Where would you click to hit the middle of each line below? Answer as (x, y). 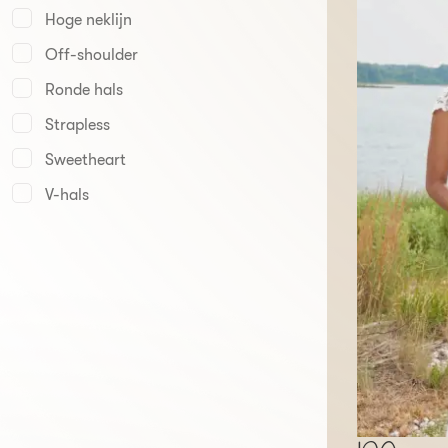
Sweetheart (85, 160)
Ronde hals (84, 90)
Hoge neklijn (88, 20)
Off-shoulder (91, 55)
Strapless (77, 125)
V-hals (67, 195)
